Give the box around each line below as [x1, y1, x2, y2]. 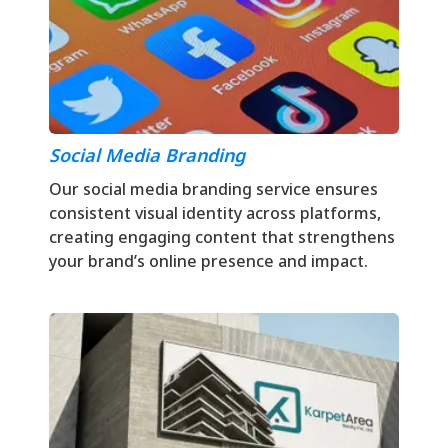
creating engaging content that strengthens [49, 225, 395, 248]
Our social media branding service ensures [49, 177, 378, 200]
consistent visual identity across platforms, [49, 201, 381, 224]
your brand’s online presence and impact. [49, 249, 368, 272]
